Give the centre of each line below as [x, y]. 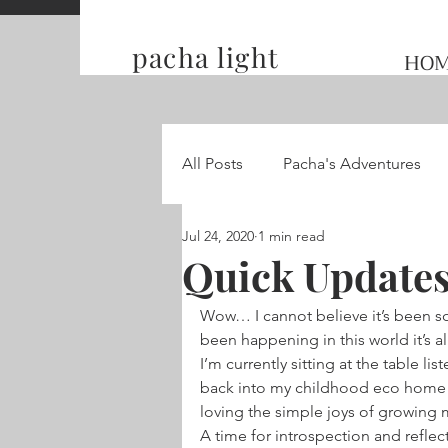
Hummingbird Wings [297, 323]
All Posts [212, 163]
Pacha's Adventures [352, 163]
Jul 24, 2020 [218, 235]
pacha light [205, 57]
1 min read [291, 235]
